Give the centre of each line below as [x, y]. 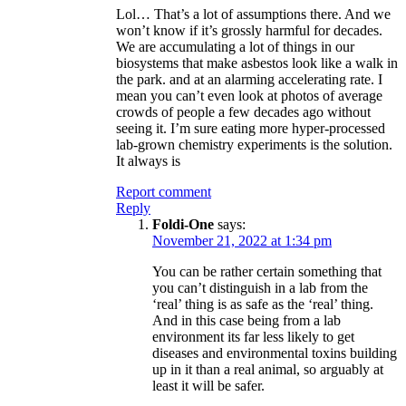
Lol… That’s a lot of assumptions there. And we [253, 14]
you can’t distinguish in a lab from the [260, 287]
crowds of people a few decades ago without [243, 111]
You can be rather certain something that [267, 271]
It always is [148, 160]
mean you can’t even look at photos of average [249, 95]
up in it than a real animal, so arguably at [268, 369]
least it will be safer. [208, 385]
